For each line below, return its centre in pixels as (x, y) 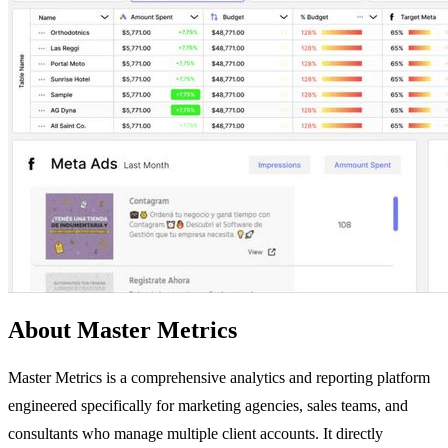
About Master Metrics (122, 329)
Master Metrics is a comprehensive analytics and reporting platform (219, 377)
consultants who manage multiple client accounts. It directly (195, 433)
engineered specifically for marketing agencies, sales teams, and (208, 405)
